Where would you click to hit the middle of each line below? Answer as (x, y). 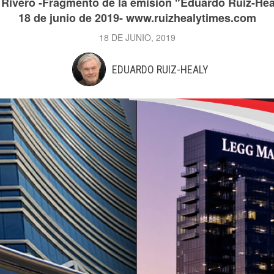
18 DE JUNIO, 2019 (137, 37)
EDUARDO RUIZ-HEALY (160, 69)
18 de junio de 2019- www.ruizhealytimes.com (137, 18)
